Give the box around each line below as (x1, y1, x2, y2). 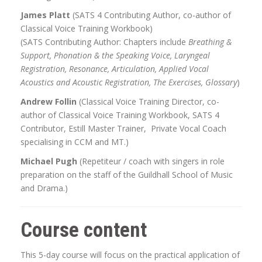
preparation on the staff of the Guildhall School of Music (20, 169, 233, 181)
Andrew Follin (20, 96, 79, 108)
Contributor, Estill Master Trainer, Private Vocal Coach (20, 123, 226, 135)
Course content (20, 218, 147, 243)
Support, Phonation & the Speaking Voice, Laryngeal (20, 50, 210, 61)
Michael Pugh (20, 156, 77, 167)
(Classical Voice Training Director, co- (79, 96, 219, 108)
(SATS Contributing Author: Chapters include (20, 36, 188, 48)
